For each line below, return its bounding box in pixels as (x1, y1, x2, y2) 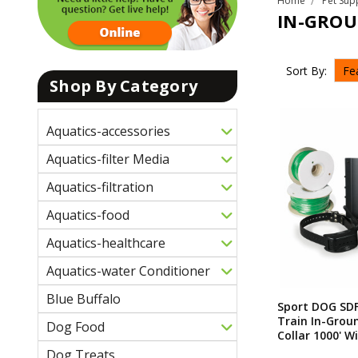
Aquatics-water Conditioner (46, 261, 210, 280)
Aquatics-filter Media (46, 149, 169, 168)
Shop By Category (50, 74, 197, 97)
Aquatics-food (46, 205, 129, 224)
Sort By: (285, 62, 327, 78)
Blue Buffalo (46, 289, 121, 308)
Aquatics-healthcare (46, 233, 165, 252)
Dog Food (46, 317, 105, 336)
